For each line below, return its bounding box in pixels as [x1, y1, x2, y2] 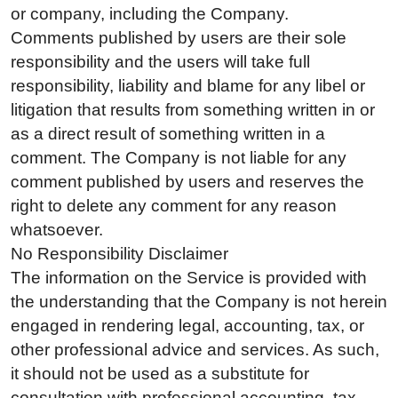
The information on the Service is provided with [11, 267, 367, 287]
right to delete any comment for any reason [11, 195, 337, 215]
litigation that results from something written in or [11, 99, 375, 119]
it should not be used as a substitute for [11, 363, 309, 383]
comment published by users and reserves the [11, 171, 364, 191]
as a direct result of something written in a [11, 123, 325, 143]
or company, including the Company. [11, 4, 289, 23]
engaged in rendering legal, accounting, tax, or [11, 315, 364, 335]
